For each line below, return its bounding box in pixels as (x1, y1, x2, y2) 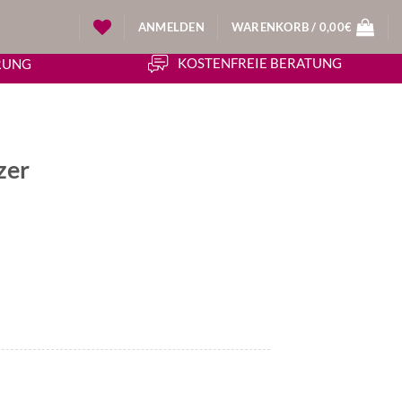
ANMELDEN (137, 20, 205, 34)
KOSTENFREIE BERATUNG (177, 54, 342, 71)
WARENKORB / (231, 20, 319, 34)
